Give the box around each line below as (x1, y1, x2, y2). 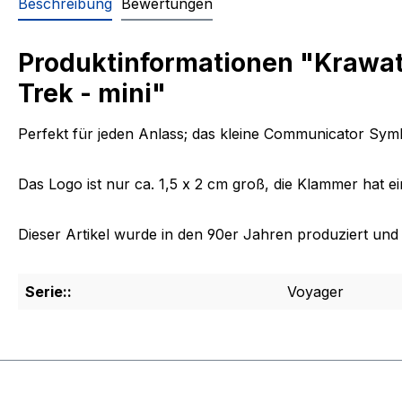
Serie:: (25, 283, 72, 301)
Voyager (287, 283, 344, 301)
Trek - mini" (18, 78, 166, 109)
